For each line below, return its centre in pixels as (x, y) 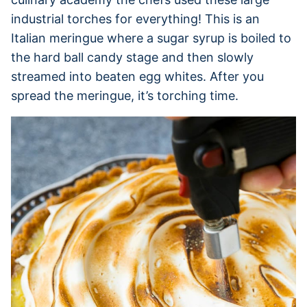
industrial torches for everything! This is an (135, 19)
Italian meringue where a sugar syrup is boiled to (151, 38)
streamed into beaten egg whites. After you (137, 76)
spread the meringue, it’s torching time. (125, 95)
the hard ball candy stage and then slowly (132, 57)
